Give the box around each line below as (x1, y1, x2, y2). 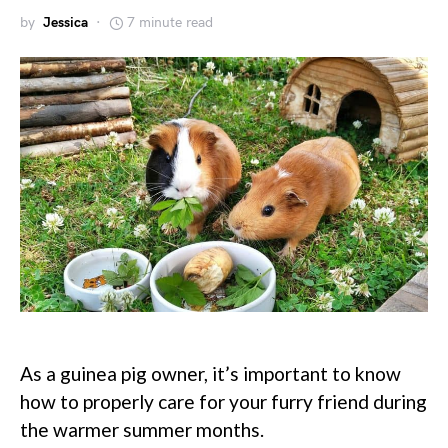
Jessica (43, 14, 88, 31)
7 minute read (127, 14, 213, 31)
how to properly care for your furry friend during (20, 390, 427, 413)
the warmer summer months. (20, 418, 264, 441)
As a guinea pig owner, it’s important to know (20, 362, 401, 385)
